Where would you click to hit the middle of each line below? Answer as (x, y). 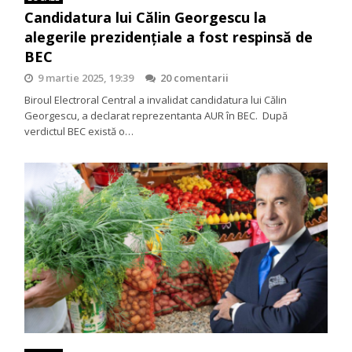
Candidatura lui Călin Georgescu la (146, 17)
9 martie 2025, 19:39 (86, 77)
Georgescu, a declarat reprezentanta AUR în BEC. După (156, 115)
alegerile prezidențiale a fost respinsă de (169, 37)
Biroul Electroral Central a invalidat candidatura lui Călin (156, 99)
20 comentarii (195, 77)
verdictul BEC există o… (79, 131)
